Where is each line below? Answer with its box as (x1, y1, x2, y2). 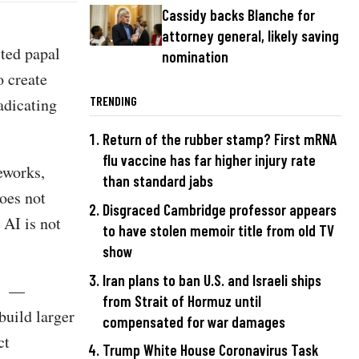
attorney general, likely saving (162, 26, 339, 46)
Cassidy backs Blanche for (162, 6, 315, 25)
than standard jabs (103, 171, 213, 191)
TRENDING (90, 93, 137, 109)
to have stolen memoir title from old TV (103, 221, 334, 240)
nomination (162, 47, 228, 67)
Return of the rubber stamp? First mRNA (103, 130, 337, 149)
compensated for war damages (103, 312, 285, 331)
